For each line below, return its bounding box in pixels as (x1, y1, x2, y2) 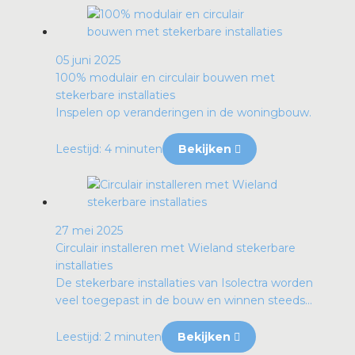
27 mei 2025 (55, 223, 123, 238)
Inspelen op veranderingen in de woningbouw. (55, 105, 311, 120)
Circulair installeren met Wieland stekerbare (55, 240, 296, 255)
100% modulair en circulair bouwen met (55, 70, 275, 85)
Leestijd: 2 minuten (55, 329, 162, 344)
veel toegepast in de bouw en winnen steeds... (55, 292, 312, 307)
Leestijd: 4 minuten (55, 141, 162, 156)
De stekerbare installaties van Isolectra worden (55, 275, 313, 290)
